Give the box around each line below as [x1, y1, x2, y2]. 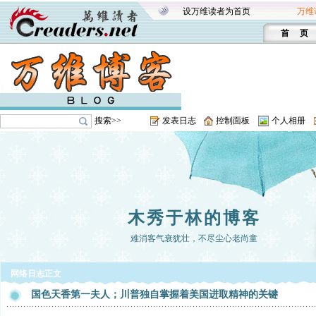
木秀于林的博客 [127, 209, 261, 227]
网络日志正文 [11, 269, 61, 279]
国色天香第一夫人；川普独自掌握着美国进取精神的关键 [31, 289, 278, 300]
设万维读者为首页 [183, 6, 250, 16]
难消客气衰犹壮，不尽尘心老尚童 [130, 233, 257, 243]
